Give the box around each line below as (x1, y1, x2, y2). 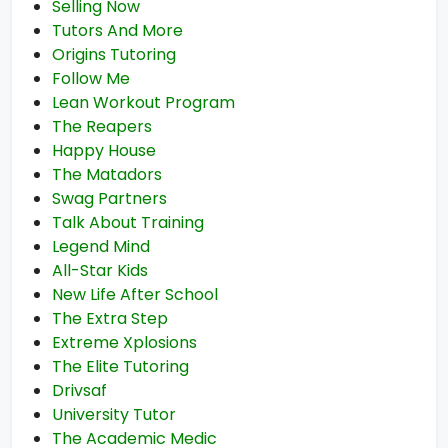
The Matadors (52, 163, 162, 186)
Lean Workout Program (52, 91, 235, 114)
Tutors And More (52, 19, 183, 42)
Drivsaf (52, 379, 107, 402)
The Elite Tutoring (52, 355, 189, 378)
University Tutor (52, 403, 176, 426)
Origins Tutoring (52, 43, 176, 66)
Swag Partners (52, 187, 167, 210)
